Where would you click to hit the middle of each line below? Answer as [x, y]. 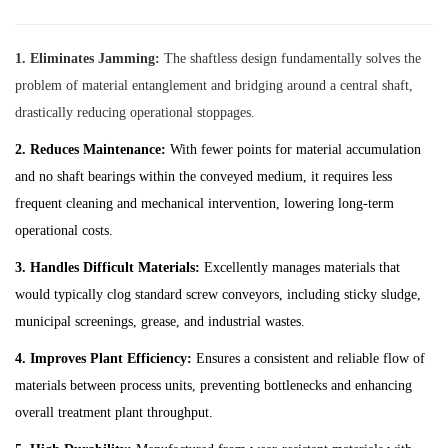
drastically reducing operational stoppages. [135, 112]
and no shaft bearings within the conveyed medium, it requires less [203, 176]
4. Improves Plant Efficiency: [103, 358]
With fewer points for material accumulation [293, 149]
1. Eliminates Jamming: [87, 58]
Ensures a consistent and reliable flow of [308, 358]
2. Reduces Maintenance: [90, 149]
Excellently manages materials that [302, 267]
